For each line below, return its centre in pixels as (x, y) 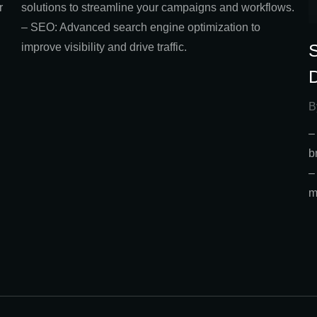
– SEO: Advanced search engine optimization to (141, 28)
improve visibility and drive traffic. (104, 47)
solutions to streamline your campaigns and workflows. (158, 8)
